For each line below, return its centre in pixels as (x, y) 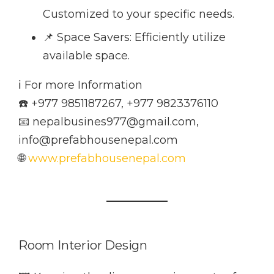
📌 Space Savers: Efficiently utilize (134, 38)
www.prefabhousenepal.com (107, 159)
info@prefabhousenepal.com (98, 140)
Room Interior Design (83, 246)
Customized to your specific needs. (139, 14)
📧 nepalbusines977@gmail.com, (109, 122)
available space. (86, 56)
